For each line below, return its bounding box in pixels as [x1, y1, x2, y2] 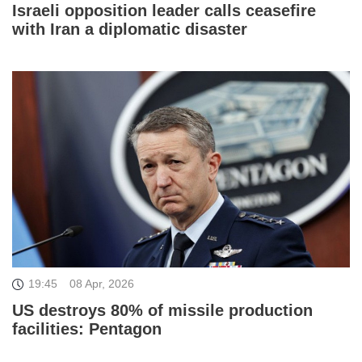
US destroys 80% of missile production [12, 301, 313, 320]
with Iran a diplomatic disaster [12, 19, 247, 38]
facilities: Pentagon [12, 320, 162, 339]
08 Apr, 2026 [69, 277, 134, 291]
